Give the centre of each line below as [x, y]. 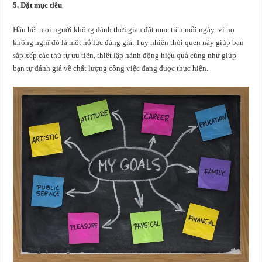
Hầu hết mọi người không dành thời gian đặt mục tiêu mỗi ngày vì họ [124, 29]
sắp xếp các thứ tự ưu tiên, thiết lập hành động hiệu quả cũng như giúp [125, 55]
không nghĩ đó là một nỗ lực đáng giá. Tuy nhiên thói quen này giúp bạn [129, 42]
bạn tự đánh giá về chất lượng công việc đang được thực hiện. [111, 68]
